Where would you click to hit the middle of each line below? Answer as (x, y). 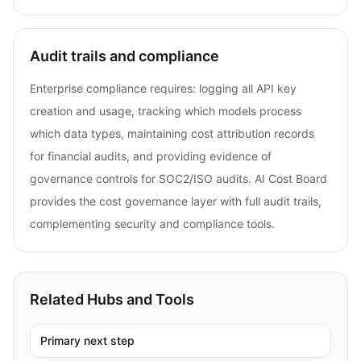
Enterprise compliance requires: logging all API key (163, 88)
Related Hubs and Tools (112, 299)
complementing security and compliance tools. (152, 223)
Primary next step (87, 340)
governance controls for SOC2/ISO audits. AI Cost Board (178, 178)
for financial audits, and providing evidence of (151, 156)
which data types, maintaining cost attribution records (172, 133)
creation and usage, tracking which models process (166, 110)
